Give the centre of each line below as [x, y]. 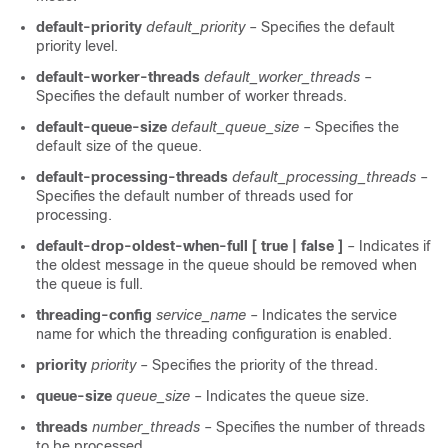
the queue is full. [89, 284]
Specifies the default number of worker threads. [191, 96]
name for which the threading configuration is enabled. [214, 334]
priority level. [77, 46]
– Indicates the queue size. [281, 396]
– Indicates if [389, 246]
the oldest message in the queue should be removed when [226, 265]
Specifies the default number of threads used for [194, 196]
